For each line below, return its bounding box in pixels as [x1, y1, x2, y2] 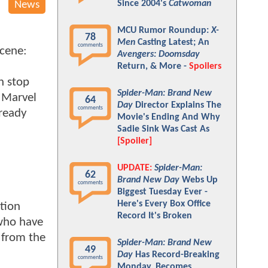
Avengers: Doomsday [117, 50, 200, 59]
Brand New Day [117, 175, 179, 185]
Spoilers [189, 62, 221, 71]
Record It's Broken [117, 211, 192, 221]
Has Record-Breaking [133, 250, 220, 260]
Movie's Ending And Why [117, 112, 220, 122]
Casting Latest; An [135, 38, 209, 47]
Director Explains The [133, 100, 221, 110]
